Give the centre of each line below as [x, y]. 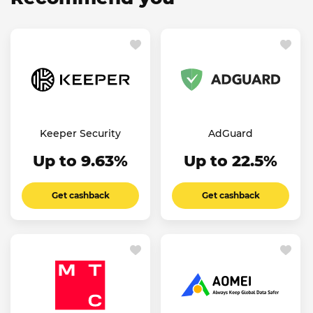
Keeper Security [80, 133]
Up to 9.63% [80, 161]
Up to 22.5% [231, 161]
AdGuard [231, 133]
